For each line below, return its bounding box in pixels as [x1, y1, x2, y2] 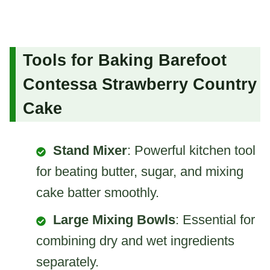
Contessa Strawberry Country [23, 75, 257, 94]
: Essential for [175, 212, 255, 228]
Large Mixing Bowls [53, 212, 175, 228]
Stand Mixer [53, 143, 127, 159]
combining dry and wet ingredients [36, 233, 234, 249]
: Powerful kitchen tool [127, 143, 256, 159]
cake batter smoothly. [36, 185, 159, 201]
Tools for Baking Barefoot [23, 51, 227, 70]
